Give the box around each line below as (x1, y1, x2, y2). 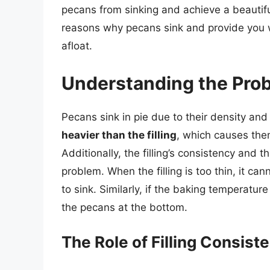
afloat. (61, 40, 92, 52)
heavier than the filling (61, 128, 177, 141)
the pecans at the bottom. (61, 201, 187, 213)
